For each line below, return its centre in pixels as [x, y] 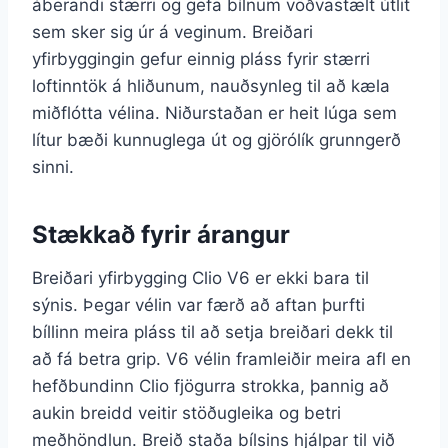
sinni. [53, 166]
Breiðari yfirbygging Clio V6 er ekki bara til [200, 277]
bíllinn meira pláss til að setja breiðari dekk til [212, 331]
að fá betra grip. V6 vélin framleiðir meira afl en [221, 358]
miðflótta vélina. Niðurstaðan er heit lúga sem [214, 112]
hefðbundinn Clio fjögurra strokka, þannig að [210, 385]
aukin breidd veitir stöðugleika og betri [186, 412]
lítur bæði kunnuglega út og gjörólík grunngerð [216, 139]
